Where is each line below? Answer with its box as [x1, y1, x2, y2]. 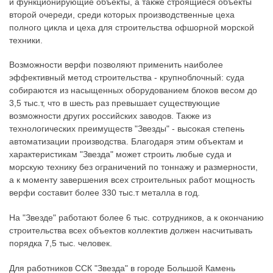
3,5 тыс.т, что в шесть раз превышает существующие [9, 98, 220, 108]
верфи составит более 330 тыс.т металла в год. [9, 188, 200, 198]
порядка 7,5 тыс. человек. [9, 238, 112, 248]
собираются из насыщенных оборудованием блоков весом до [9, 85, 257, 96]
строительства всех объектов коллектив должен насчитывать [9, 225, 252, 235]
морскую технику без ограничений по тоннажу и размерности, [9, 162, 258, 172]
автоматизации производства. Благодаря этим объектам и [9, 136, 243, 147]
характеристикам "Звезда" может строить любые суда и [9, 149, 232, 160]
